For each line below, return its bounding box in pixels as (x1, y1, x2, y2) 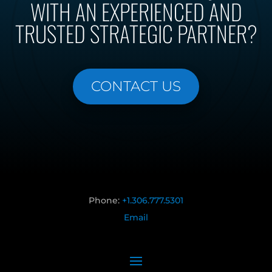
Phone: (89, 195, 122, 206)
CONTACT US (91, 78, 181, 95)
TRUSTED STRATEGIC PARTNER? (15, 17, 257, 50)
